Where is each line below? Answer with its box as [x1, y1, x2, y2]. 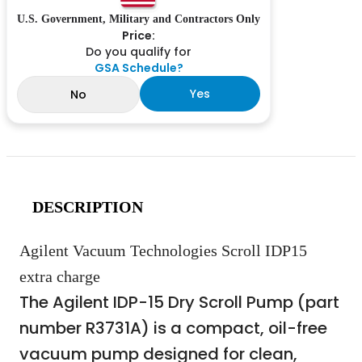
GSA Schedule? [94, 60, 183, 77]
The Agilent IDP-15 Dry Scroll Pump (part [19, 291, 339, 314]
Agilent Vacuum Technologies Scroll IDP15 [19, 242, 307, 260]
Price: [122, 27, 155, 44]
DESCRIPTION [32, 198, 143, 217]
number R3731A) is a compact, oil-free [19, 317, 327, 340]
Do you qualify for [86, 44, 192, 61]
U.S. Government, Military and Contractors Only [17, 13, 260, 26]
